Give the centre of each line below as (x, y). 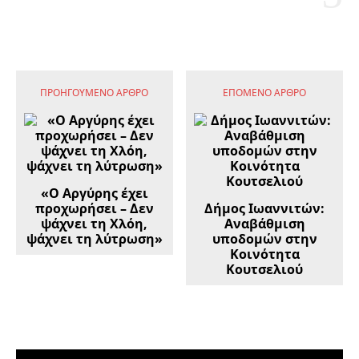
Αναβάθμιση (264, 223)
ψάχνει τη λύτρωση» (94, 238)
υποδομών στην (264, 238)
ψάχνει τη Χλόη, (95, 223)
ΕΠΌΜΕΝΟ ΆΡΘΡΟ (265, 92)
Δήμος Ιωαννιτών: (265, 208)
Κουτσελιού (265, 269)
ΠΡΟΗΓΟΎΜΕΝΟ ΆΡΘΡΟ (95, 92)
